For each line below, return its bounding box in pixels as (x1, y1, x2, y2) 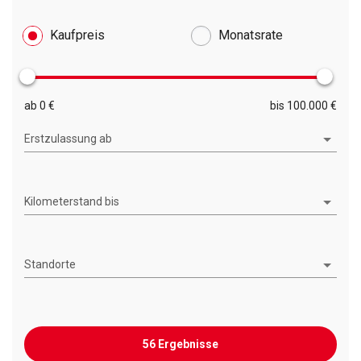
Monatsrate (218, 27, 283, 44)
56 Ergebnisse (143, 338, 218, 351)
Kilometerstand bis (24, 194, 119, 208)
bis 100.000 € (270, 98, 337, 112)
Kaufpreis (50, 27, 105, 44)
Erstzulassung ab (24, 131, 112, 145)
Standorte (24, 257, 76, 271)
